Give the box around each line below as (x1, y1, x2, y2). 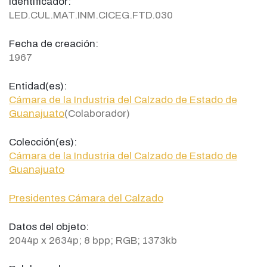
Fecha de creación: (9, 38, 98, 49)
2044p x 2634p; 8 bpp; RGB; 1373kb (9, 234, 177, 246)
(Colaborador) (64, 107, 130, 119)
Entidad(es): (9, 80, 67, 92)
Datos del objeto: (9, 221, 89, 232)
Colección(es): (9, 136, 77, 148)
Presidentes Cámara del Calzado (9, 192, 163, 204)
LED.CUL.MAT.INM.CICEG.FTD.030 (9, 9, 173, 21)
